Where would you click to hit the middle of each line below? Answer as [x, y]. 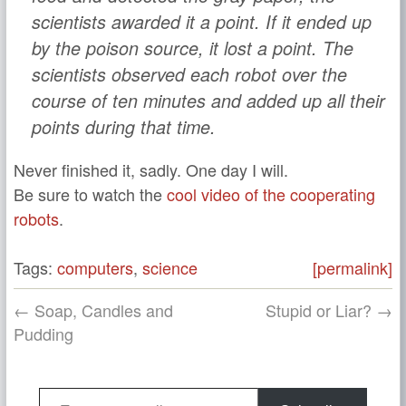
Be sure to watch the [90, 194]
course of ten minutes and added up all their [208, 100]
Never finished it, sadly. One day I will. [151, 170]
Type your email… [65, 387]
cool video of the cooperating [271, 194]
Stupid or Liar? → [329, 310]
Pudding [43, 334]
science [170, 268]
